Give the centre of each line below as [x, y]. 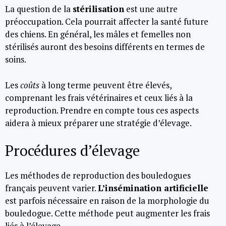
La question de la [39, 9]
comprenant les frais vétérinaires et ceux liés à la [99, 97]
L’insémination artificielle [153, 188]
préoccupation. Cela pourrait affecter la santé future [107, 21]
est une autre [151, 9]
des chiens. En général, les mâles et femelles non [98, 34]
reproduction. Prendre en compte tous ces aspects [102, 110]
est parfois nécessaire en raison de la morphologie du [107, 201]
